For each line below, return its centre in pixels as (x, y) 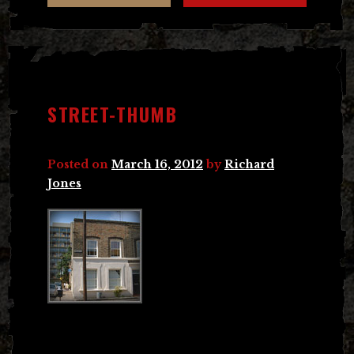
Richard (249, 164)
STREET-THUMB (112, 113)
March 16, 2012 (157, 164)
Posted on (79, 164)
